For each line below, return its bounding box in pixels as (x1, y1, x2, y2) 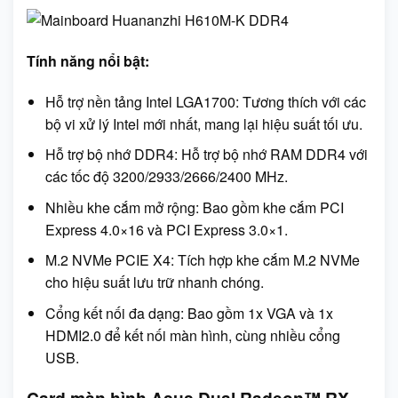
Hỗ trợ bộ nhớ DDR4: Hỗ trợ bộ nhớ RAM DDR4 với (44, 144, 368, 165)
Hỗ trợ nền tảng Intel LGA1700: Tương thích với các (44, 91, 366, 112)
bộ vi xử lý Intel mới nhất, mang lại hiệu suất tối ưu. (44, 113, 362, 134)
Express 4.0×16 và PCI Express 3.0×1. (44, 219, 288, 240)
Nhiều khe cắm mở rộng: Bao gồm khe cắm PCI (44, 196, 344, 218)
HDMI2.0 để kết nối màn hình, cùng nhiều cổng (44, 325, 340, 346)
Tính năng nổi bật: (27, 50, 149, 71)
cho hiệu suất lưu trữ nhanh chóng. (44, 272, 264, 293)
